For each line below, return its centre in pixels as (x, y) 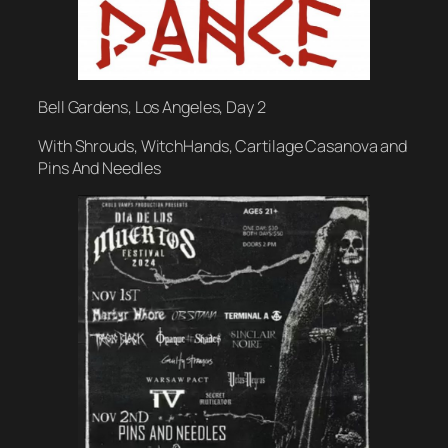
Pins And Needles (99, 167)
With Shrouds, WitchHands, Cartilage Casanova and (223, 145)
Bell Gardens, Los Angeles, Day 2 (152, 107)
